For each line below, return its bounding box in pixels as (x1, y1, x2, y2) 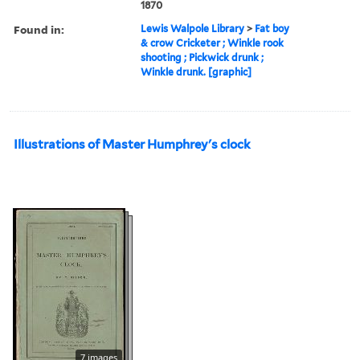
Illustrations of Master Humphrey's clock (14, 137, 251, 152)
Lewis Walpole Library (141, 22, 245, 35)
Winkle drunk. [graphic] (141, 65, 252, 78)
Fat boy (255, 22, 290, 35)
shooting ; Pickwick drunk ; (141, 51, 264, 63)
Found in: (14, 21, 64, 37)
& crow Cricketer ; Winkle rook (141, 36, 284, 49)
